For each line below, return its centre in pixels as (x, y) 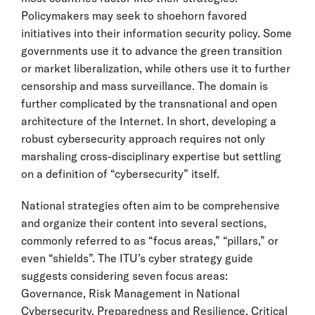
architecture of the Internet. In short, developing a (149, 121)
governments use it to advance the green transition (152, 50)
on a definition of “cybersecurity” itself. (120, 173)
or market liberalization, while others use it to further (156, 68)
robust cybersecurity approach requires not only (143, 138)
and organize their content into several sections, (144, 223)
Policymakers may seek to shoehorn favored (134, 15)
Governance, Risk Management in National (130, 293)
